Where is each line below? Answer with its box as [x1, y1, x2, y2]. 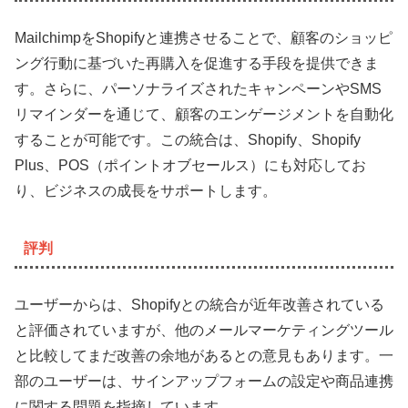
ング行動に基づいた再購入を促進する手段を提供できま [15, 56, 379, 72]
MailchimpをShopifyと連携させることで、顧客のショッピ [15, 30, 393, 46]
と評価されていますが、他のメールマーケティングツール [15, 322, 393, 339]
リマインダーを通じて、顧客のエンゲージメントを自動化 [15, 107, 393, 123]
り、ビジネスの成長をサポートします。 [15, 183, 277, 199]
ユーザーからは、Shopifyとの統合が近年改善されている [15, 297, 384, 313]
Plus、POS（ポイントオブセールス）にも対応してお [15, 158, 366, 174]
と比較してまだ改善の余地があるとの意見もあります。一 [15, 348, 393, 364]
